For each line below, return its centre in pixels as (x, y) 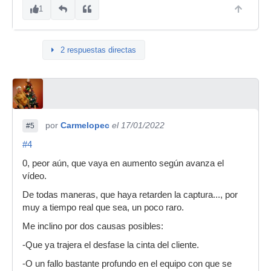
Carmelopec (85, 125)
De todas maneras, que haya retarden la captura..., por (130, 195)
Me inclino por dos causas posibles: (93, 226)
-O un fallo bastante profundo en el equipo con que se (127, 264)
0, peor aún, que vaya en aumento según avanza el (123, 163)
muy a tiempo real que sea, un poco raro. (103, 207)
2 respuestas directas (98, 50)
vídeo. (34, 176)
